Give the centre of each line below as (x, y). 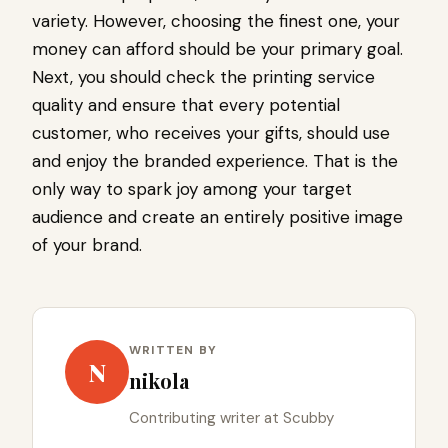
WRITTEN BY (173, 350)
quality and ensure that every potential (186, 105)
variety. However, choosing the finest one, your (216, 21)
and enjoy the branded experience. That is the (215, 161)
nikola (159, 381)
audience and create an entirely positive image (217, 217)
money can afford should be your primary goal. (217, 49)
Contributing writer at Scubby (231, 418)
